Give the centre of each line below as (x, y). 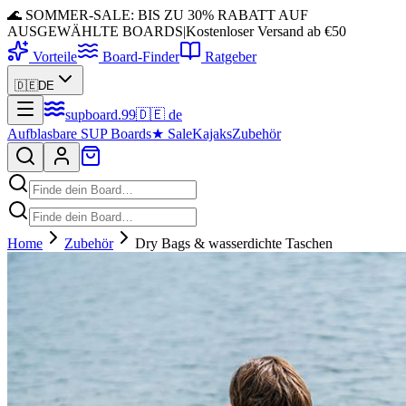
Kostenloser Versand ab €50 (266, 31)
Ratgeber (231, 57)
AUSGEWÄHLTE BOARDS (95, 31)
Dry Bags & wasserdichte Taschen (234, 243)
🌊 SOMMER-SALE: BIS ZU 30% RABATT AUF (158, 15)
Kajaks (212, 134)
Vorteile (55, 57)
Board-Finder (141, 57)
